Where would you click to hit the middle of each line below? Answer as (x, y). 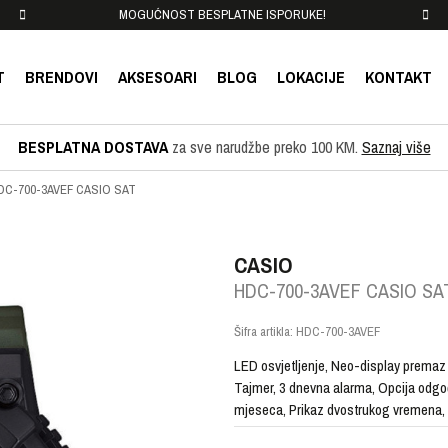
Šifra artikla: (265, 331)
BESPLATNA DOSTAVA (92, 147)
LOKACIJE (311, 77)
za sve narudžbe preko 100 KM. (264, 147)
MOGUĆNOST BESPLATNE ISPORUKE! (222, 14)
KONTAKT (398, 77)
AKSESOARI (157, 77)
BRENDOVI (61, 77)
